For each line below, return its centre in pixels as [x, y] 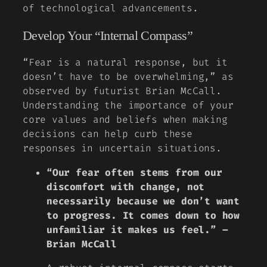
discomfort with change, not [126, 187]
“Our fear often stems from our [134, 172]
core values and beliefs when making [125, 120]
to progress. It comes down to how [143, 215]
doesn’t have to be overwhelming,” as [128, 77]
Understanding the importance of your [128, 105]
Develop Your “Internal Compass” [108, 35]
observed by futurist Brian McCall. [122, 91]
